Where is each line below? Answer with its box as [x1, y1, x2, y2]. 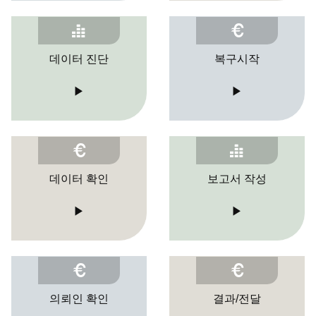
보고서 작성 [207, 172, 267, 185]
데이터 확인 [49, 172, 109, 185]
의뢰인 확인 [49, 292, 109, 305]
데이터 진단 [49, 52, 109, 65]
